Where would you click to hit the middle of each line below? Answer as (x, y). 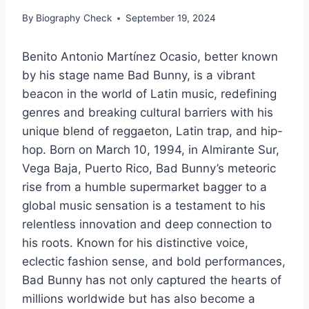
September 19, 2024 (171, 18)
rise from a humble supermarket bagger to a (144, 187)
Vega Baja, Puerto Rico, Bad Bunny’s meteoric (149, 169)
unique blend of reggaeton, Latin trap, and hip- (152, 131)
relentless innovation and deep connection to (147, 225)
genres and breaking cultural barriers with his (148, 113)
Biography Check (74, 18)
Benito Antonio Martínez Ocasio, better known (150, 57)
